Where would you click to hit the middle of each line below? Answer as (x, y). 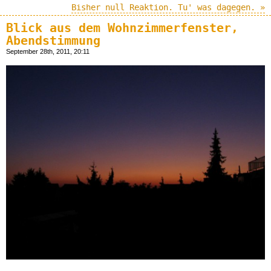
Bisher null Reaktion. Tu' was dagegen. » (168, 7)
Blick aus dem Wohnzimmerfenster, (122, 28)
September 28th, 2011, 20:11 (48, 51)
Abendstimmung (53, 41)
